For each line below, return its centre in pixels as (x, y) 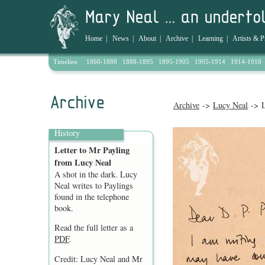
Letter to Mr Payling (92, 150)
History (67, 133)
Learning (211, 38)
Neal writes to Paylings (94, 185)
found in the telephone (92, 197)
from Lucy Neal (83, 162)
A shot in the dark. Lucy (96, 174)
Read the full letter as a (94, 228)
